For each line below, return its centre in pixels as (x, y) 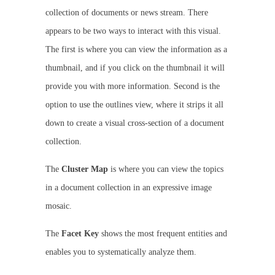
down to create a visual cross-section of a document (135, 123)
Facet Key (80, 234)
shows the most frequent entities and (163, 234)
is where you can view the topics (166, 169)
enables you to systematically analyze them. (121, 252)
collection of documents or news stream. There (127, 13)
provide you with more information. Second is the (133, 87)
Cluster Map (85, 169)
